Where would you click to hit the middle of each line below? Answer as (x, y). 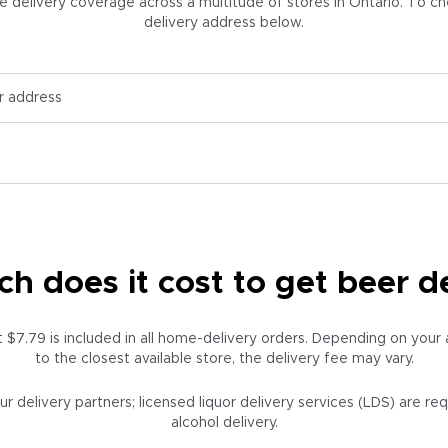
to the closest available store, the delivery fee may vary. (224, 359)
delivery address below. (224, 23)
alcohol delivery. (224, 423)
